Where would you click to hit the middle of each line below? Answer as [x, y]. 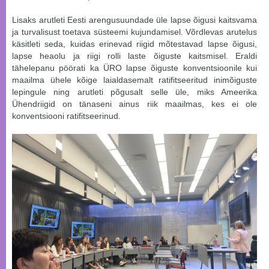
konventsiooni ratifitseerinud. [66, 116]
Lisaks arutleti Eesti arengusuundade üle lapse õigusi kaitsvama [134, 20]
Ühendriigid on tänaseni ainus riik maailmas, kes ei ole [134, 104]
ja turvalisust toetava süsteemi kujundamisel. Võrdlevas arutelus [134, 32]
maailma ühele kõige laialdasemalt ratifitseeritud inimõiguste [134, 80]
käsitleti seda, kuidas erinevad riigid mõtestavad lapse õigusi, [134, 44]
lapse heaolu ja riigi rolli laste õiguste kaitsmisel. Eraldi [134, 56]
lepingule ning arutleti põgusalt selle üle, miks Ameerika [134, 92]
